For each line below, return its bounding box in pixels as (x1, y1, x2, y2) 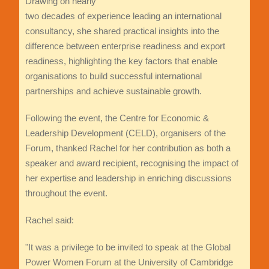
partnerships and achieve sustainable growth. (25, 86, 202, 97)
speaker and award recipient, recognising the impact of (25, 158, 238, 169)
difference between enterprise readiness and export (25, 41, 225, 52)
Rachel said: (25, 215, 74, 226)
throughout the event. (25, 188, 107, 199)
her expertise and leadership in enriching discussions (25, 173, 232, 184)
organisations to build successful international (25, 71, 202, 82)
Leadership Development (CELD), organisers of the (25, 128, 226, 139)
